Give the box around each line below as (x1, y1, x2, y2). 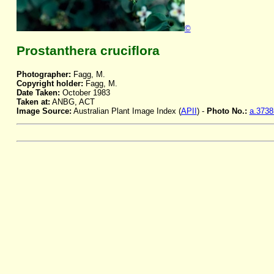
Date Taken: (16, 88, 60, 98)
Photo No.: (206, 106, 250, 116)
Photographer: (16, 70, 71, 80)
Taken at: (16, 97, 50, 107)
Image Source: (16, 106, 72, 116)
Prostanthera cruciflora (16, 43, 160, 59)
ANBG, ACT (50, 97, 95, 107)
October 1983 (59, 88, 110, 98)
